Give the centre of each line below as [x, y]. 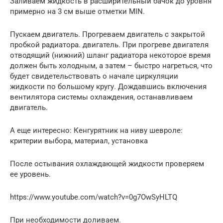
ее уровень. [30, 174]
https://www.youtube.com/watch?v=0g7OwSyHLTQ [94, 197]
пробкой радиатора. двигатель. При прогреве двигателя [109, 45]
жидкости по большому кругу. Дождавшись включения [108, 87]
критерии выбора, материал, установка [79, 141]
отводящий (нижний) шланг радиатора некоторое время [110, 56]
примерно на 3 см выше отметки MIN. [77, 12]
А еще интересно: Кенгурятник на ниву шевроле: [96, 131]
